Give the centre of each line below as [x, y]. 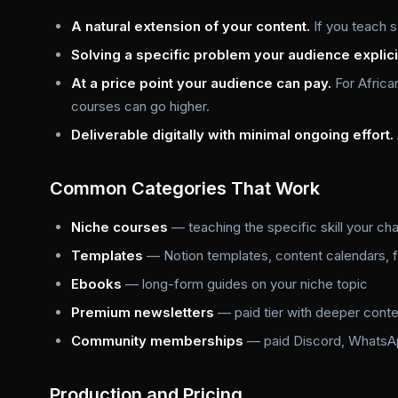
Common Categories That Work [185, 188]
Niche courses [119, 227]
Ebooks [96, 284]
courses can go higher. [140, 106]
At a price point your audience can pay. [201, 83]
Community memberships [157, 341]
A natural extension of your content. [191, 26]
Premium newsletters [143, 312]
